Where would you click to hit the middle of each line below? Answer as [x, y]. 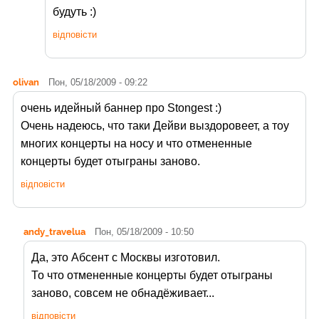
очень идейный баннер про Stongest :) [121, 108]
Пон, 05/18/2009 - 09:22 [98, 83]
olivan [26, 82]
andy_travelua [54, 232]
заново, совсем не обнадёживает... [123, 293]
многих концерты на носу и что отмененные [136, 144]
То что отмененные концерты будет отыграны [152, 276]
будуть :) [74, 12]
